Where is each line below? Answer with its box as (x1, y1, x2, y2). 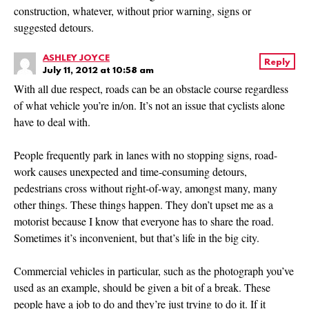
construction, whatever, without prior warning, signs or (14, 3, 251, 19)
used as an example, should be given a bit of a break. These (14, 280, 270, 295)
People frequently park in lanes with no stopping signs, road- (14, 148, 277, 163)
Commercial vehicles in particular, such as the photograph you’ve (14, 263, 294, 279)
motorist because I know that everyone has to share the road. (14, 214, 274, 229)
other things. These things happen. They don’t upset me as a (14, 197, 273, 212)
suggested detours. (14, 20, 94, 35)
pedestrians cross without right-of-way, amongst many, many (14, 181, 277, 196)
